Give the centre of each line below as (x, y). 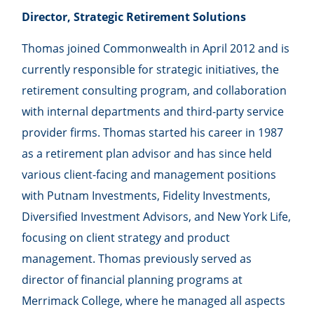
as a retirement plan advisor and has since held (147, 154)
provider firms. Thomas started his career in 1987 (153, 133)
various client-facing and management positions (149, 175)
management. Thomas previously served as (137, 259)
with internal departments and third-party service (153, 112)
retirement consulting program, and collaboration (155, 91)
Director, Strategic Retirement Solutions (134, 17)
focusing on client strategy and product (126, 238)
